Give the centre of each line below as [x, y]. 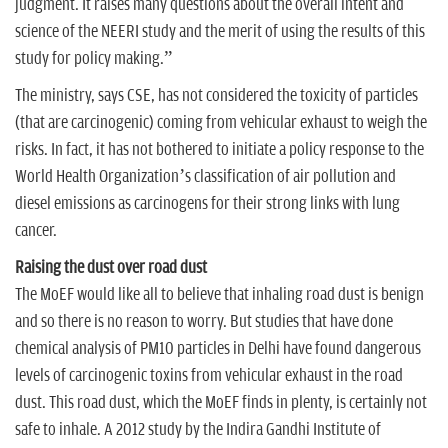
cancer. [37, 230]
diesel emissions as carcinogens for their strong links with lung [207, 203]
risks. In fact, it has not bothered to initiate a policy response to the [219, 149]
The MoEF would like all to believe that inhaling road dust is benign [219, 294]
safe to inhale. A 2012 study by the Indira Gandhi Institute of [198, 429]
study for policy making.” [95, 58]
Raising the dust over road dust [111, 267]
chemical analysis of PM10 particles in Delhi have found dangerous [218, 348]
